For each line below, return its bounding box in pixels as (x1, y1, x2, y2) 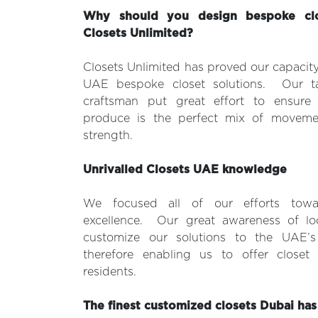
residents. (83, 266, 136, 278)
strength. (83, 130, 133, 141)
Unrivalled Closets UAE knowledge (83, 164, 287, 175)
